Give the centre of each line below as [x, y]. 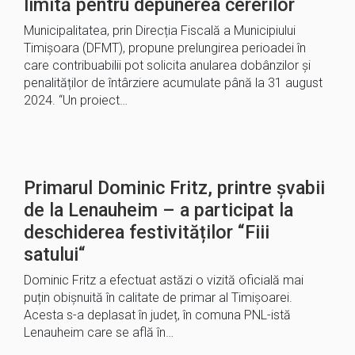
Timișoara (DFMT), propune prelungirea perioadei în [165, 48]
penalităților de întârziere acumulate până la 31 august [173, 83]
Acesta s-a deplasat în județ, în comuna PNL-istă [157, 315]
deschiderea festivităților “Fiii [147, 232]
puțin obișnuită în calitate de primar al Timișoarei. [158, 298]
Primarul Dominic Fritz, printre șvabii [174, 188]
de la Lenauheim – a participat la [158, 210]
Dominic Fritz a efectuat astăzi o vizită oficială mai [164, 280]
